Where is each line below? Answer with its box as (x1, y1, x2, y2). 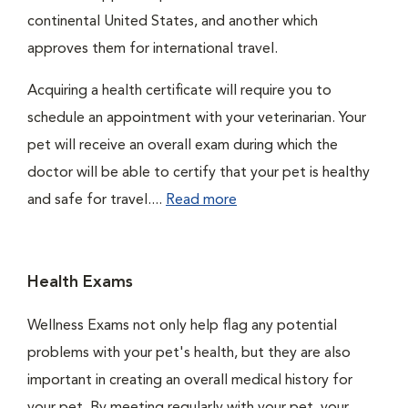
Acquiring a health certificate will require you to (27, 84, 331, 98)
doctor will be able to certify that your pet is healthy (27, 166, 370, 180)
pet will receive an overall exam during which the (27, 138, 338, 153)
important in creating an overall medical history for (27, 373, 352, 388)
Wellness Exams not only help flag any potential (27, 319, 337, 333)
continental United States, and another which (27, 15, 318, 29)
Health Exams (27, 274, 133, 291)
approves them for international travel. (27, 42, 278, 56)
